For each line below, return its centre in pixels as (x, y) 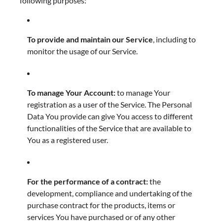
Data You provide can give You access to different (110, 116)
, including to (174, 39)
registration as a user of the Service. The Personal (110, 104)
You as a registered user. (68, 140)
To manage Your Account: (71, 92)
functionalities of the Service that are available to (109, 128)
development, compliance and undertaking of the (110, 193)
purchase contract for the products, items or (101, 205)
